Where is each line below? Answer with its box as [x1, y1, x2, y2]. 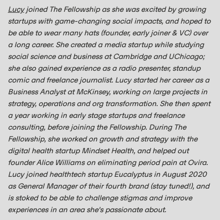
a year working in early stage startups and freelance [8, 110, 185, 120]
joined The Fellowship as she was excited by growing [24, 4, 206, 14]
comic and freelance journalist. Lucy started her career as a [8, 75, 209, 84]
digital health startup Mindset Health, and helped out [8, 146, 189, 155]
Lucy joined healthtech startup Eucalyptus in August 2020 [8, 169, 207, 179]
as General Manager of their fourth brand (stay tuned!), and [8, 181, 209, 191]
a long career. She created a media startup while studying [8, 40, 204, 49]
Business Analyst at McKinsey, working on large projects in [8, 87, 207, 96]
